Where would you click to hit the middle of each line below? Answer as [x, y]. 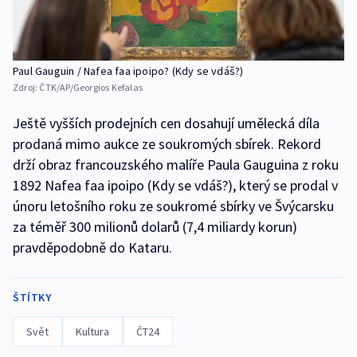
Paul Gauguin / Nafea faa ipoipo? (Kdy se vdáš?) [128, 71]
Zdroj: [26, 88]
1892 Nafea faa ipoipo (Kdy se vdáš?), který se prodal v [175, 186]
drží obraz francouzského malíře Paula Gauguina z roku [176, 165]
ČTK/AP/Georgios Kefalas [91, 88]
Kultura [92, 332]
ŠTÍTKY [32, 298]
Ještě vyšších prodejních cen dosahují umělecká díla [166, 124]
